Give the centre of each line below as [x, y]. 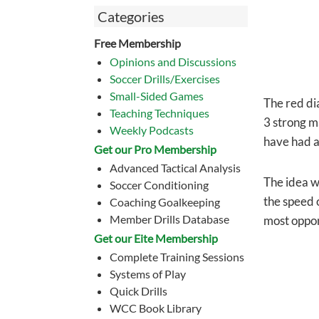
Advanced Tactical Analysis [175, 168]
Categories [131, 16]
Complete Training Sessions [177, 257]
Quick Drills [138, 291]
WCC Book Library [155, 308]
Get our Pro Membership [155, 149]
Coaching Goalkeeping [164, 202]
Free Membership [137, 43]
